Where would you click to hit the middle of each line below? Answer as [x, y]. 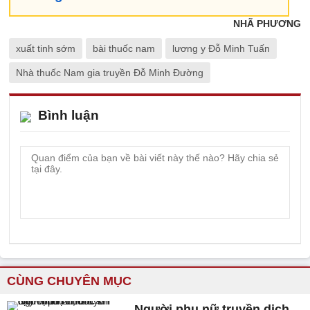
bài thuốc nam [124, 48]
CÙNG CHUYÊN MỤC [69, 281]
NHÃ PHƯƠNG [267, 23]
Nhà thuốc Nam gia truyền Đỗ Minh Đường [110, 72]
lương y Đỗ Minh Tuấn [221, 48]
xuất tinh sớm [46, 48]
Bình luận [69, 115]
